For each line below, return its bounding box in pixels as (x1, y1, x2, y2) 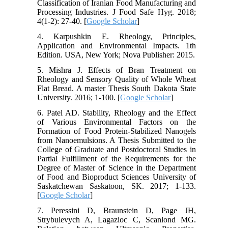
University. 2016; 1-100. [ (37, 93, 121, 102)
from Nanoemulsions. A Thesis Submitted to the (37, 135, 196, 145)
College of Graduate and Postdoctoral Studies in (37, 145, 196, 154)
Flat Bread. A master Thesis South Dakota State (37, 83, 196, 93)
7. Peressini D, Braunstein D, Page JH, (37, 206, 196, 215)
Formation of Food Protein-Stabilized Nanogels (37, 126, 196, 135)
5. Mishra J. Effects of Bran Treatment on (37, 65, 196, 74)
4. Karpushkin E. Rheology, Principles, (37, 32, 196, 41)
